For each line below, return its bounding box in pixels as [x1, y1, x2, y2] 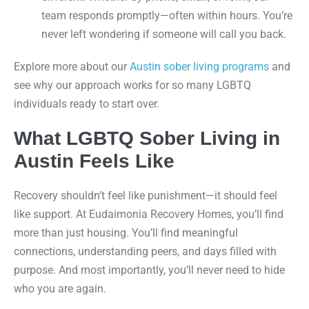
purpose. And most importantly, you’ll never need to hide [14, 263, 285, 277]
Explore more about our [14, 60, 130, 73]
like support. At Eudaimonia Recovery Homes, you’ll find [14, 208, 283, 221]
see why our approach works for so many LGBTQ [14, 79, 251, 92]
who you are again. [14, 282, 106, 295]
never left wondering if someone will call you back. [41, 28, 286, 41]
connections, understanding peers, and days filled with [14, 245, 277, 258]
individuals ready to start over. [14, 97, 159, 110]
